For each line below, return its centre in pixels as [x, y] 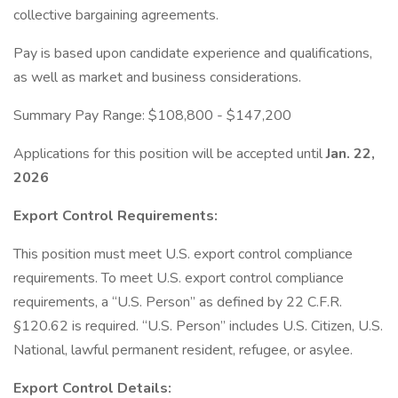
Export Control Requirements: [115, 216]
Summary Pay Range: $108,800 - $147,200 [152, 115]
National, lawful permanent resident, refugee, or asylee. [183, 350]
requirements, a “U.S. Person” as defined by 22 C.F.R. [178, 302]
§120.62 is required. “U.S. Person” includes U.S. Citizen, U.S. [198, 326]
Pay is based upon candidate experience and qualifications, [193, 53]
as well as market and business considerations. [157, 77]
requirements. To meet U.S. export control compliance [179, 278]
